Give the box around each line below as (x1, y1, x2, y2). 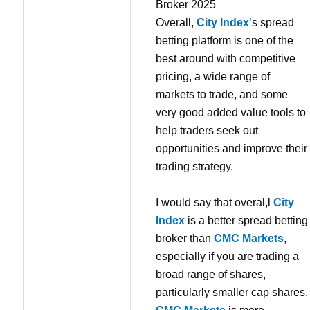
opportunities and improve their (156, 143, 307, 155)
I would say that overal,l (156, 196, 273, 208)
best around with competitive (156, 53, 295, 65)
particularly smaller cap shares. (156, 286, 308, 298)
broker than (156, 232, 214, 244)
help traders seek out (156, 125, 258, 137)
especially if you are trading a (156, 250, 299, 262)
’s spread (249, 17, 294, 29)
